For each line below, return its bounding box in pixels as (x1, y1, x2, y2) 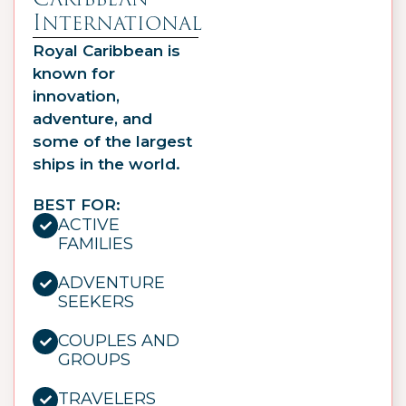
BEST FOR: (33, 196, 121, 215)
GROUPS (58, 350, 130, 371)
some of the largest (33, 131, 192, 150)
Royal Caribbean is (33, 41, 180, 60)
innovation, (33, 86, 120, 105)
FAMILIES (58, 234, 133, 255)
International (33, 5, 202, 39)
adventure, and (33, 109, 152, 128)
